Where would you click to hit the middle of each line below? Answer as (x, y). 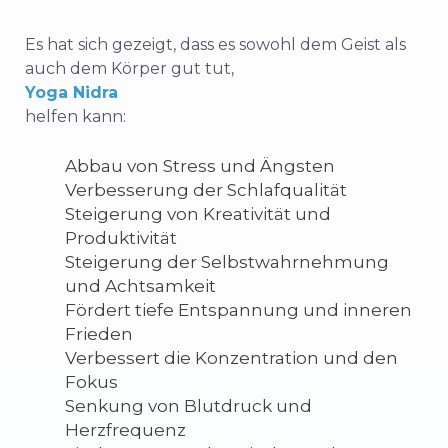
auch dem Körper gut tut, (129, 69)
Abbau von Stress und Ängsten (200, 166)
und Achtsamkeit (140, 286)
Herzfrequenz (125, 430)
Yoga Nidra (71, 93)
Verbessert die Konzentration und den (231, 358)
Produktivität (121, 238)
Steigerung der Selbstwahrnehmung (227, 262)
